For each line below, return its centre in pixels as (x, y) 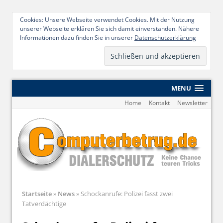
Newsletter (192, 103)
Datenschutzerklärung (165, 38)
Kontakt (159, 103)
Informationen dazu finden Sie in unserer (77, 38)
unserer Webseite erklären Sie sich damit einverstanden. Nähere (110, 29)
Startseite (37, 193)
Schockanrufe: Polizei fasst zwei (126, 193)
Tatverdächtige (44, 203)
